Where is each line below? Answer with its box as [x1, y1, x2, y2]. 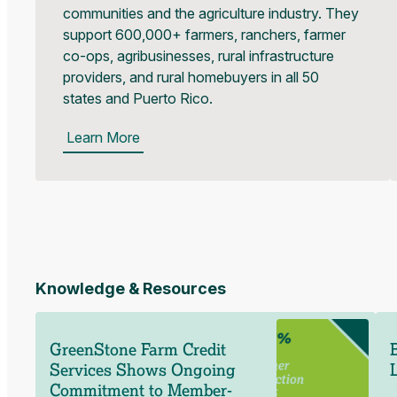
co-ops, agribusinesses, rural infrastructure [63, 47, 335, 66]
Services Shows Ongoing [49, 359, 236, 380]
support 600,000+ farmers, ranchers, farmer [63, 26, 346, 44]
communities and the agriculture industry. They [63, 4, 360, 23]
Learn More [66, 128, 141, 146]
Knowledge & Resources [35, 278, 226, 298]
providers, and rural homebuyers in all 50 [63, 68, 320, 87]
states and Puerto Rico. [63, 90, 214, 108]
